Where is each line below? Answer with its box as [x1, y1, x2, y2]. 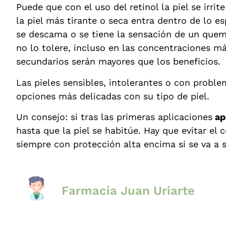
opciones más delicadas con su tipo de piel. [16, 90, 209, 101]
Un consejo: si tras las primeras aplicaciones [16, 111, 212, 123]
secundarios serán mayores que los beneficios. [16, 56, 220, 67]
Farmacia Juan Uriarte [62, 184, 195, 198]
